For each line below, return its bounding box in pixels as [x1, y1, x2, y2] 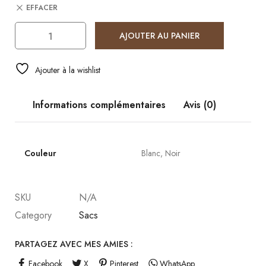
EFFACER [26, 2, 58, 14]
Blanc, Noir [141, 147, 180, 160]
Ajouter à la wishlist [35, 64, 100, 77]
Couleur [24, 147, 56, 160]
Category [15, 208, 52, 223]
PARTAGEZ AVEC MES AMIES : [15, 238, 133, 251]
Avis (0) [183, 98, 216, 112]
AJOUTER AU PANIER [119, 30, 199, 42]
